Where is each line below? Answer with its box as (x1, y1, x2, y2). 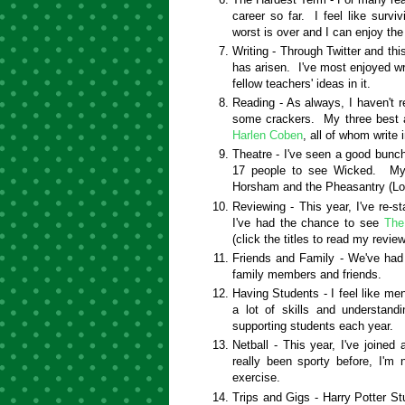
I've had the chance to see (232, 215, 384, 230)
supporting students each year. (232, 319, 393, 334)
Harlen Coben (232, 128, 303, 143)
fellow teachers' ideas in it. (232, 76, 371, 90)
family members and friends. (232, 267, 381, 281)
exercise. (232, 371, 287, 385)
